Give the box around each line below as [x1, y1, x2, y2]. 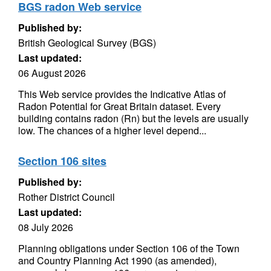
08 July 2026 [18, 220, 73, 234]
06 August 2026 [18, 66, 86, 80]
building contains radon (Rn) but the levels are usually [18, 111, 249, 125]
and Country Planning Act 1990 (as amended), [18, 253, 217, 267]
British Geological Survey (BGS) [18, 36, 156, 50]
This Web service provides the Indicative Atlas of [18, 87, 226, 101]
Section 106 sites [18, 153, 106, 169]
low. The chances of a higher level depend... [18, 123, 206, 137]
